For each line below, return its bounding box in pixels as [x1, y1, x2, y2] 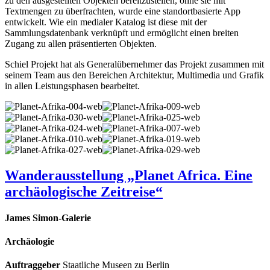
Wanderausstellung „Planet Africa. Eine [5, 167, 253, 183]
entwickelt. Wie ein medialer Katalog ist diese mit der [5, 16, 207, 27]
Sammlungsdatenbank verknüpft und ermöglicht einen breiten [5, 27, 239, 38]
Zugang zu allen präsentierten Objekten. [5, 38, 157, 49]
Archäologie [5, 236, 54, 247]
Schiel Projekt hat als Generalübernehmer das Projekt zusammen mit [5, 58, 264, 69]
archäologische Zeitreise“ [5, 183, 163, 199]
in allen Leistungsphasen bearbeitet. [5, 80, 140, 91]
